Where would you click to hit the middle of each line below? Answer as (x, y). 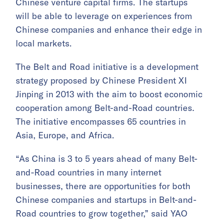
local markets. (44, 44)
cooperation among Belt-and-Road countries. (105, 108)
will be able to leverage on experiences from (104, 16)
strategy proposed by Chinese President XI (101, 81)
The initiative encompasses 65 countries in (101, 122)
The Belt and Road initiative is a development (107, 67)
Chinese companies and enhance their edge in (109, 30)
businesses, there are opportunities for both (103, 186)
